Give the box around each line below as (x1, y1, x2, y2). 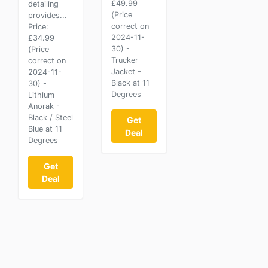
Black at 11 (111, 78, 150, 87)
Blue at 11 (28, 124, 62, 133)
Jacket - (111, 67, 142, 76)
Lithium (28, 90, 54, 99)
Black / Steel (28, 113, 73, 122)
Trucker (111, 56, 139, 65)
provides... (28, 11, 67, 20)
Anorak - (28, 102, 60, 111)
